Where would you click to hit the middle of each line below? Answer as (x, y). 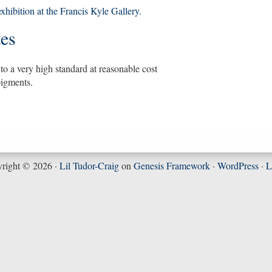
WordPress (238, 165)
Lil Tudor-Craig (89, 165)
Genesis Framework (172, 165)
